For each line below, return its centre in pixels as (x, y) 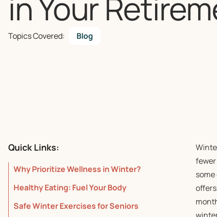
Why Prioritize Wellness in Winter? (77, 169)
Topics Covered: (37, 36)
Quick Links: (34, 147)
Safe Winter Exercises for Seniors (76, 206)
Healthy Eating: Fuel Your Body (70, 187)
